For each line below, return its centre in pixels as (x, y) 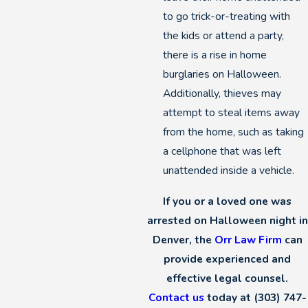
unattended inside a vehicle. (228, 170)
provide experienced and (228, 259)
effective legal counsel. (228, 278)
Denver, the (183, 240)
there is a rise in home (214, 55)
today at (229, 298)
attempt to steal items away (231, 113)
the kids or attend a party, (223, 36)
